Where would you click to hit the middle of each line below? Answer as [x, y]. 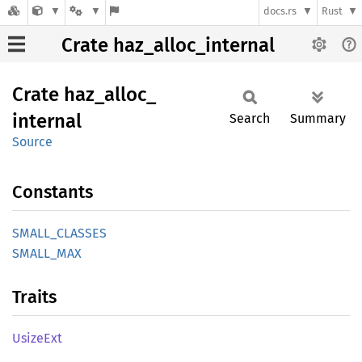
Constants [53, 192]
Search [250, 118]
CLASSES [82, 233]
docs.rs [280, 11]
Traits [34, 297]
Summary [318, 118]
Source [32, 142]
